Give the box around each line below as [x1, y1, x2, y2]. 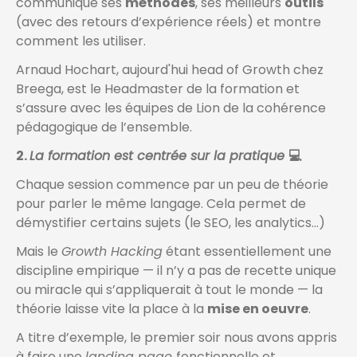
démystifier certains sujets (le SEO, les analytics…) [16, 214, 325, 233]
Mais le [16, 242, 61, 261]
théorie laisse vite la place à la [16, 300, 207, 319]
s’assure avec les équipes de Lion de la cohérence [16, 99, 326, 118]
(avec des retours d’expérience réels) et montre [16, 13, 321, 32]
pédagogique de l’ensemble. [16, 118, 192, 137]
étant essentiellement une [163, 242, 331, 261]
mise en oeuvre [207, 300, 308, 319]
